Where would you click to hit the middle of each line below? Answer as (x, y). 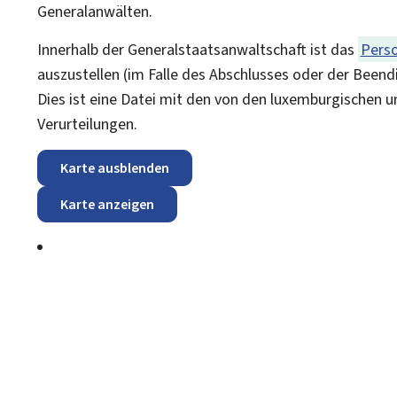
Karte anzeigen (107, 204)
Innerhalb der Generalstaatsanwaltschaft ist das (198, 49)
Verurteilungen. (87, 124)
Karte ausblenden (115, 167)
